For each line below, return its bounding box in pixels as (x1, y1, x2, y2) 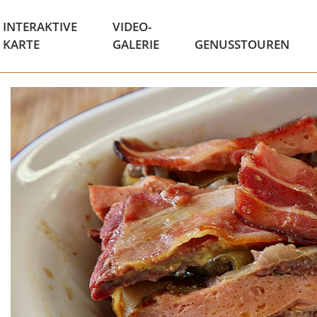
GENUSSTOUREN (194, 36, 289, 52)
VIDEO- (112, 18, 151, 35)
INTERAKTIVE (2, 18, 77, 35)
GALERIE (112, 36, 159, 52)
